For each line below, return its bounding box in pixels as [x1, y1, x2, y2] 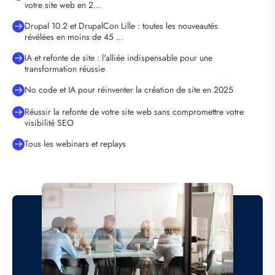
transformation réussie [25, 63, 105, 76]
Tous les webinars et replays [25, 137, 126, 150]
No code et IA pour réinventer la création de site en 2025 [25, 83, 233, 96]
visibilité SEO [25, 117, 74, 130]
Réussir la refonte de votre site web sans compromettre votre [25, 106, 244, 118]
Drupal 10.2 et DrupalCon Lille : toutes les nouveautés [25, 20, 218, 33]
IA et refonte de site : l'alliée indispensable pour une [25, 52, 212, 64]
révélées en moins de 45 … [25, 31, 124, 44]
